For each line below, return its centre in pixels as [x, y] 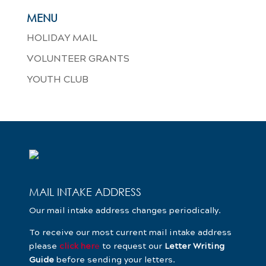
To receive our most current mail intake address [130, 232]
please [44, 246]
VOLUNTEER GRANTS [78, 58]
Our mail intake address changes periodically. [125, 210]
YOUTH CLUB [57, 78]
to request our [132, 246]
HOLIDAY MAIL [62, 37]
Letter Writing [194, 246]
